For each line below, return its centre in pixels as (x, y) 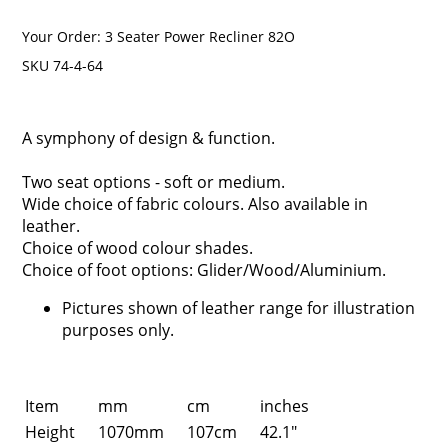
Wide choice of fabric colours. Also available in (195, 204)
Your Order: (64, 36)
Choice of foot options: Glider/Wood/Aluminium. (204, 270)
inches (285, 406)
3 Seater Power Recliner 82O (200, 36)
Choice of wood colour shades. (138, 248)
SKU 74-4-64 (63, 65)
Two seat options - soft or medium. (154, 182)
